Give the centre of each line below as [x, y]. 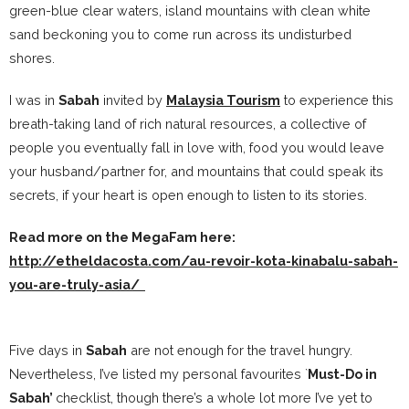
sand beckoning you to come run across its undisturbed [180, 35]
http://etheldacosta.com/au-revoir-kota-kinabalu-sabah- [204, 261]
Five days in [47, 351]
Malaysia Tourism [223, 100]
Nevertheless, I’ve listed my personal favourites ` [158, 374]
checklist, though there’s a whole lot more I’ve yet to [214, 398]
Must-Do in [342, 374]
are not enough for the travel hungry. [240, 351]
